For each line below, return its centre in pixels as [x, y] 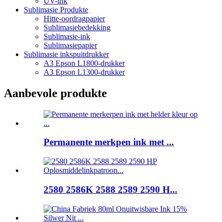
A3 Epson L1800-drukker [84, 63]
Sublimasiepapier [70, 45]
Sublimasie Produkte [56, 9]
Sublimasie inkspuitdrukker [66, 54]
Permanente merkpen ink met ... [109, 142]
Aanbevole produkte [55, 93]
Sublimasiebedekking [77, 27]
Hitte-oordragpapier [74, 18]
